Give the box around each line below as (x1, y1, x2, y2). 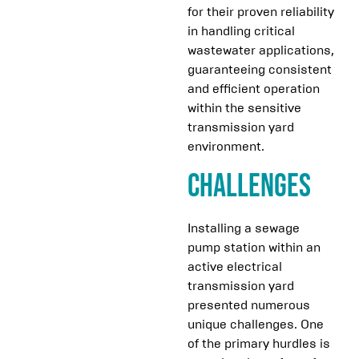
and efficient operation (188, 81, 320, 96)
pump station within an (188, 240, 321, 256)
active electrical (188, 259, 282, 275)
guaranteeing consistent (188, 62, 332, 77)
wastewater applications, (188, 42, 334, 58)
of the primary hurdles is (188, 336, 330, 352)
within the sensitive (188, 100, 301, 115)
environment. (188, 139, 264, 154)
